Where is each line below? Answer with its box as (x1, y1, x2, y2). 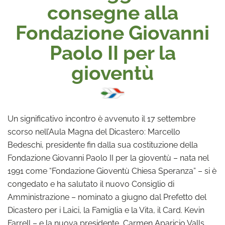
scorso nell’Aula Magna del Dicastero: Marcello (8, 125, 180, 137)
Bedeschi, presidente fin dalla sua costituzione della (8, 138, 198, 150)
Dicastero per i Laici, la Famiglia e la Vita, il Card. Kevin (8, 203, 204, 215)
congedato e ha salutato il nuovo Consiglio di (8, 177, 174, 189)
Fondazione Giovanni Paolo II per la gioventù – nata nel (8, 151, 209, 163)
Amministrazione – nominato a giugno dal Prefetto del (8, 190, 206, 202)
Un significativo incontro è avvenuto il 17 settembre (8, 112, 195, 124)
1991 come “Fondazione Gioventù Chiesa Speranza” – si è (8, 164, 216, 176)
